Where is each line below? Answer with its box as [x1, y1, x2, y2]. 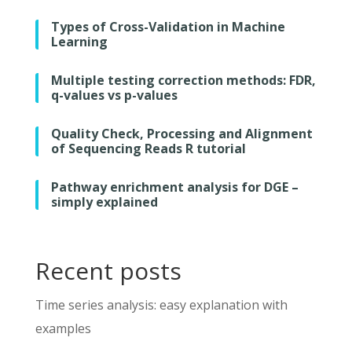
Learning [50, 33, 108, 51]
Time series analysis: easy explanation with [35, 296, 288, 314]
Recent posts [35, 255, 181, 288]
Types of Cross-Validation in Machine [50, 18, 285, 36]
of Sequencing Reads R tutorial [50, 140, 246, 158]
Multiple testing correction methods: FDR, [50, 71, 316, 90]
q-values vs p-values [50, 86, 178, 104]
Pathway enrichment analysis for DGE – [50, 178, 299, 196]
